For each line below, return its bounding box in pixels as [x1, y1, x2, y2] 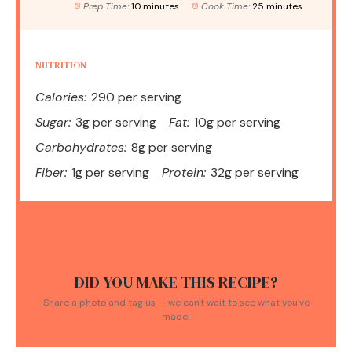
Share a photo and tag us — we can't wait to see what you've [42, 296, 310, 310]
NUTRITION [35, 59, 86, 72]
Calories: [35, 89, 86, 106]
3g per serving [75, 114, 156, 131]
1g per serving [71, 164, 149, 181]
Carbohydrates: [35, 139, 126, 156]
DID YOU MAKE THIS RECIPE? [74, 271, 278, 294]
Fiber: [35, 164, 67, 181]
